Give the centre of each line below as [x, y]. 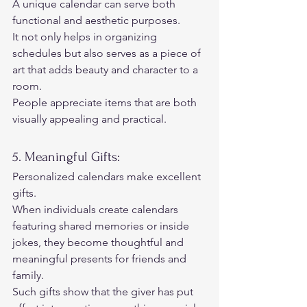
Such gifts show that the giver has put [104, 291]
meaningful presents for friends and [101, 258]
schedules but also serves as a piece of [108, 53]
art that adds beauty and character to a [107, 69]
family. [31, 275]
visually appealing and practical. [91, 119]
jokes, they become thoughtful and [99, 242]
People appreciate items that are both [106, 102]
